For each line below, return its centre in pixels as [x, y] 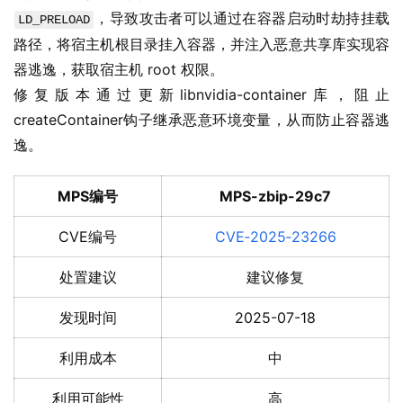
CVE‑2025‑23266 [275, 237]
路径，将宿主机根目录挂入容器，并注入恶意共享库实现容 [201, 45]
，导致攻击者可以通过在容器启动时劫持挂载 [242, 18]
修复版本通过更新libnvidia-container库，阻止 [201, 95]
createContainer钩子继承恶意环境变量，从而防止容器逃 [201, 120]
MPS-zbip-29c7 [275, 197]
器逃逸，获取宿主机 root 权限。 [119, 70]
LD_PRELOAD [54, 20]
